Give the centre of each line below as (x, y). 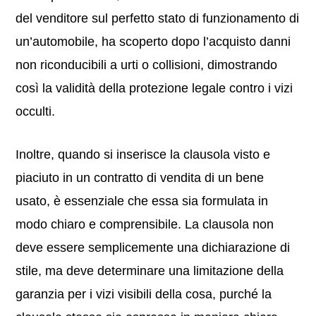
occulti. (36, 111)
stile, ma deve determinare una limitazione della (150, 271)
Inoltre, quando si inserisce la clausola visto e (143, 154)
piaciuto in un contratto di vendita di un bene (140, 178)
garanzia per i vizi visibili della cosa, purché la (144, 294)
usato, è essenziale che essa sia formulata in (142, 201)
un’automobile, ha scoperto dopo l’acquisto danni (153, 42)
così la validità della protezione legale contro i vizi (154, 88)
